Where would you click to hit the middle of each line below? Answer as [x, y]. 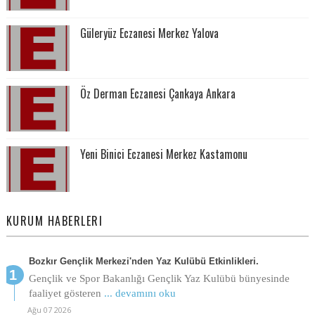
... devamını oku [140, 293]
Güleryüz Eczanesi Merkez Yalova [149, 33]
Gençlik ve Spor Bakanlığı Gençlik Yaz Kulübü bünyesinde [159, 278]
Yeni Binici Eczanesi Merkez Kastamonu [163, 154]
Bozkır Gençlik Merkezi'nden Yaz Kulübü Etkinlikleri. [143, 261]
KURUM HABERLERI [54, 220]
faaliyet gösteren [66, 293]
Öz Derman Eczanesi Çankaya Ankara [157, 93]
